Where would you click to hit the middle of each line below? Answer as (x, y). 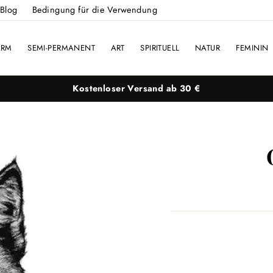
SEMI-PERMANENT (62, 48)
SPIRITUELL (160, 48)
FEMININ (252, 48)
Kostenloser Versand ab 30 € (136, 88)
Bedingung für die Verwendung (95, 10)
